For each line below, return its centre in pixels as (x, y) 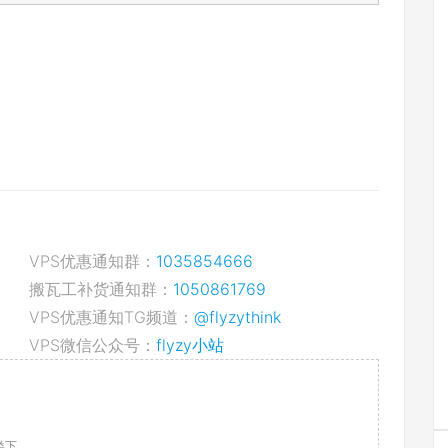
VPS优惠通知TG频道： (111, 317)
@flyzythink (237, 317)
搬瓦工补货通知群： (101, 289)
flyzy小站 (190, 345)
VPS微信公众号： (92, 345)
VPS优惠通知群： (92, 261)
